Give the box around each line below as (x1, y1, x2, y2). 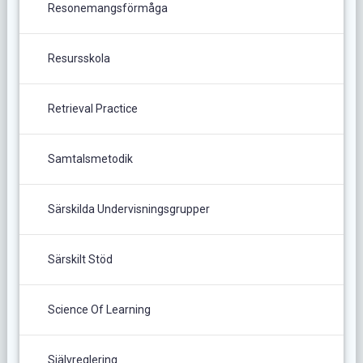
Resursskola (47, 51, 110, 65)
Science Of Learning (47, 302, 151, 316)
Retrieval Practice (47, 101, 138, 115)
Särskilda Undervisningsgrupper (47, 202, 210, 216)
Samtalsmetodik (47, 152, 133, 165)
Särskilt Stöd (47, 252, 113, 266)
